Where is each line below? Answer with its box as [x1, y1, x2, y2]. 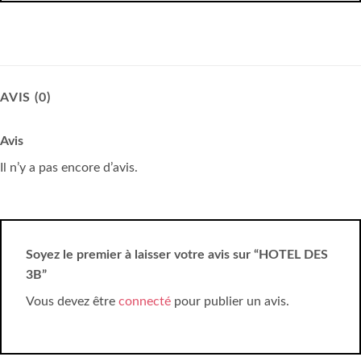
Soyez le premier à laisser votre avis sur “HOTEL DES [26, 247, 328, 261]
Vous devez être [26, 294, 118, 308]
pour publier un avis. [171, 294, 289, 308]
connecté [118, 294, 171, 308]
